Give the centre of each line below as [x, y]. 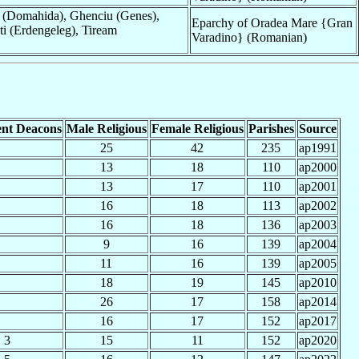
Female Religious [197, 128]
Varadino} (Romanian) [249, 37]
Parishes [271, 128]
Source [317, 128]
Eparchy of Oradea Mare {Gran [272, 22]
